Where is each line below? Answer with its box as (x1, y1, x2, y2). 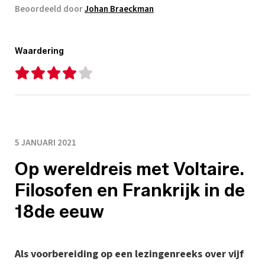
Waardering (15, 46, 64, 56)
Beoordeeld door (15, 2, 85, 15)
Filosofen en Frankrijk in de (15, 179, 245, 201)
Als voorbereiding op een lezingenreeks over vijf (15, 246, 244, 261)
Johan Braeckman (85, 2, 154, 15)
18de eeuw (15, 200, 104, 222)
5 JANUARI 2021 (15, 136, 76, 149)
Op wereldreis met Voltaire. (15, 157, 244, 180)
